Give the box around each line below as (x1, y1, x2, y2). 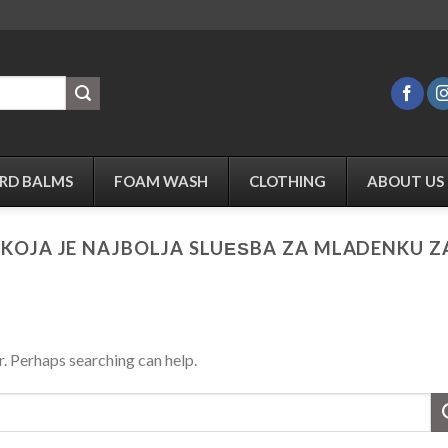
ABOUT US (367, 172, 444, 190)
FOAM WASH (114, 172, 208, 190)
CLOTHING (249, 172, 326, 190)
